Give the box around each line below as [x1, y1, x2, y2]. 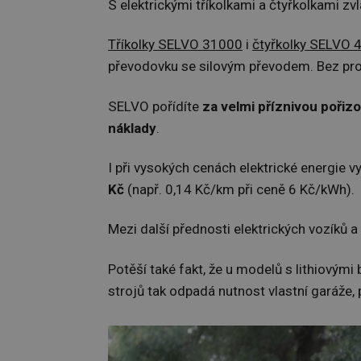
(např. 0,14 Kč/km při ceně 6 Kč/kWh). [124, 181, 355, 198]
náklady [108, 119, 156, 136]
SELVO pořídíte [108, 98, 202, 114]
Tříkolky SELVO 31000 [108, 36, 243, 53]
